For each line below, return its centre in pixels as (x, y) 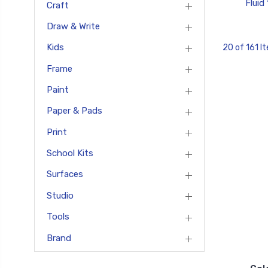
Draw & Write (73, 26)
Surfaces (65, 174)
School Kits (70, 153)
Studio (60, 195)
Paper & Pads (74, 111)
